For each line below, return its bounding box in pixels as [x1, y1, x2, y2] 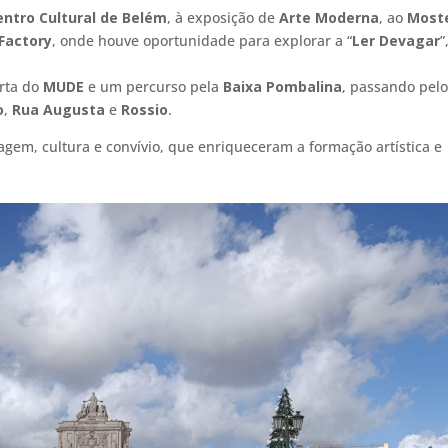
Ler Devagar [352, 30, 440, 50]
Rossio [121, 99, 168, 119]
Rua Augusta [12, 99, 105, 119]
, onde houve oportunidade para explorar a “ [52, 30, 352, 50]
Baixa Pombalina [223, 76, 342, 96]
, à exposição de [167, 7, 279, 27]
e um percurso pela [84, 76, 223, 96]
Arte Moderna [279, 7, 379, 27]
